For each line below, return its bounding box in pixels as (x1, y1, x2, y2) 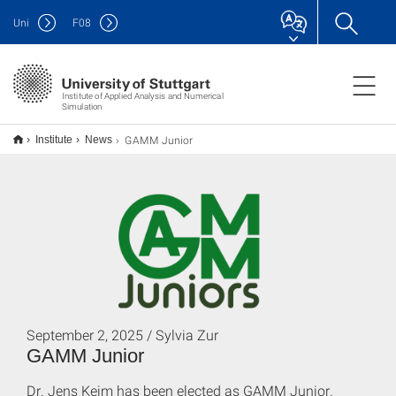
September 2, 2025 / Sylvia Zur (27, 325, 218, 344)
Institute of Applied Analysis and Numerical (61, 89, 224, 102)
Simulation (61, 100, 103, 112)
